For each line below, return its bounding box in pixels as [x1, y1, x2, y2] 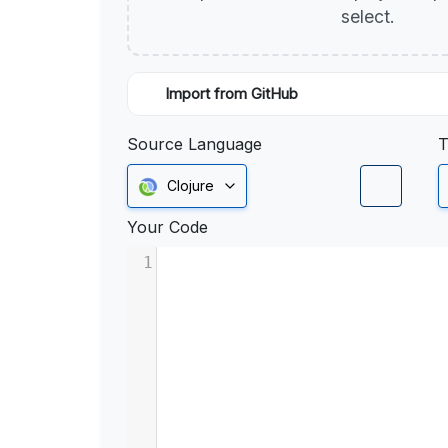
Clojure [167, 177, 214, 194]
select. [340, 6, 400, 27]
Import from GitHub [165, 85, 298, 103]
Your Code [127, 217, 208, 238]
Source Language [127, 134, 262, 154]
